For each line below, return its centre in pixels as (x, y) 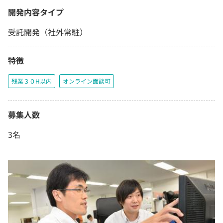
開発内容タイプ (36, 12)
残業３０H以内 (32, 81)
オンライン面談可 (87, 81)
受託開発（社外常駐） (48, 32)
